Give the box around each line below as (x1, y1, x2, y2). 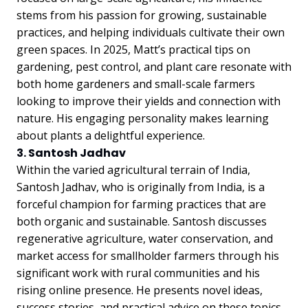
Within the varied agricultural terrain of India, (16, 162, 250, 177)
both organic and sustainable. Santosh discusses (16, 214, 267, 229)
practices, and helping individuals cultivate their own (16, 25, 285, 40)
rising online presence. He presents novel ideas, (16, 283, 263, 298)
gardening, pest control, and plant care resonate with (16, 59, 291, 74)
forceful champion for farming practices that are (16, 197, 266, 212)
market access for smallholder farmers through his (16, 248, 279, 263)
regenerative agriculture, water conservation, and (16, 231, 273, 246)
